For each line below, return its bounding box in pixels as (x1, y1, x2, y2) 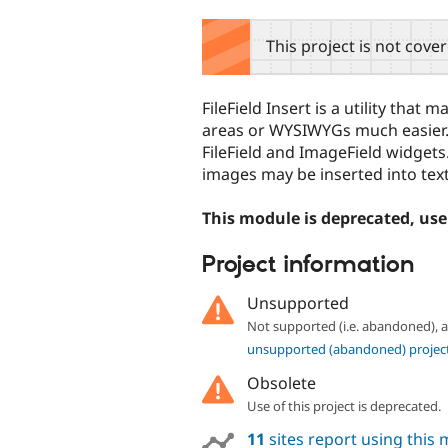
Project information (202, 249, 414, 280)
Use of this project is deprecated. (246, 396, 441, 415)
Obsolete (246, 371, 316, 394)
